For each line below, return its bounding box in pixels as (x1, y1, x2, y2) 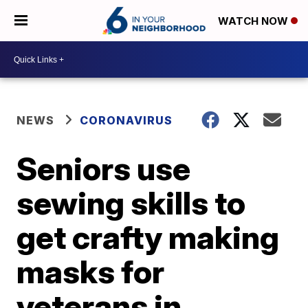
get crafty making (16, 218, 280, 256)
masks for (16, 252, 165, 291)
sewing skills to (16, 184, 246, 222)
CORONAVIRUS (80, 113, 173, 127)
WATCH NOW (218, 14, 291, 28)
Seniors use (16, 149, 191, 188)
